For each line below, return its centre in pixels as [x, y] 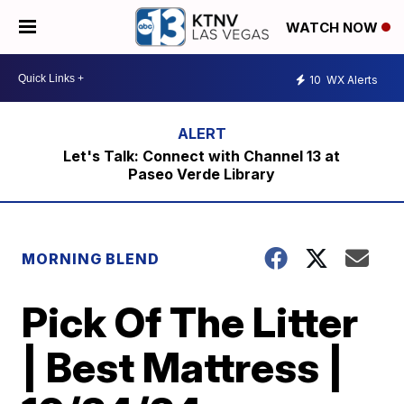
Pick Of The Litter [190, 322]
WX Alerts [351, 79]
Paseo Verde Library [202, 174]
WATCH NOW [334, 28]
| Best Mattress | [183, 367]
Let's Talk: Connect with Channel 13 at [202, 156]
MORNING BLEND [91, 259]
